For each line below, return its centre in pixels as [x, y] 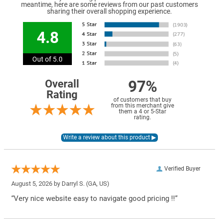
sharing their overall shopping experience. [109, 11]
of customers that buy [142, 100]
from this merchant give [142, 106]
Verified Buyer [182, 169]
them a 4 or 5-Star [142, 112]
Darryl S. [73, 184]
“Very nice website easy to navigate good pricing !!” [94, 199]
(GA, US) [97, 184]
